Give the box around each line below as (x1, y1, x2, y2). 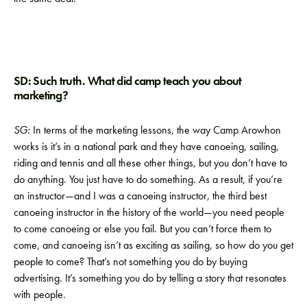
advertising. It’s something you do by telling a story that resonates (14, 270, 286, 285)
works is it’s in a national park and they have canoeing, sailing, (14, 138, 279, 153)
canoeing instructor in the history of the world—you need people (14, 204, 284, 219)
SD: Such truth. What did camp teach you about (14, 73, 242, 88)
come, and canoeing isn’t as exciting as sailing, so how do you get (14, 237, 293, 252)
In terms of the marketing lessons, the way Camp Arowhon (30, 122, 281, 137)
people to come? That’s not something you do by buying (14, 254, 247, 269)
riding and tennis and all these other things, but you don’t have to (14, 155, 287, 170)
